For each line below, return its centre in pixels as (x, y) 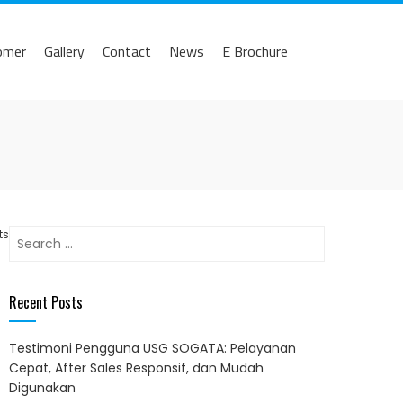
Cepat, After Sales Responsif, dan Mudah (136, 368)
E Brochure (255, 52)
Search (30, 235)
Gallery (64, 52)
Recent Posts (46, 303)
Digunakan (42, 388)
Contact (127, 52)
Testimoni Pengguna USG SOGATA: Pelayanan (152, 349)
